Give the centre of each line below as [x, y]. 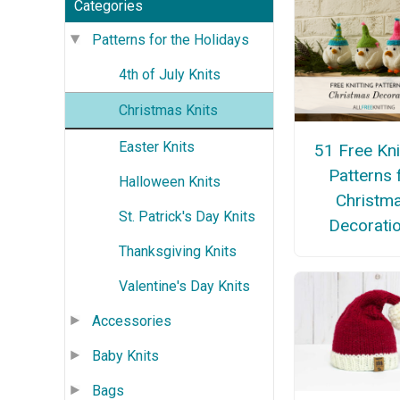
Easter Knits [157, 146]
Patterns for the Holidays [171, 39]
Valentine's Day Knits [184, 286]
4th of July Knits [170, 74]
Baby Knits [125, 355]
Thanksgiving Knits [178, 251]
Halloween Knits [170, 181]
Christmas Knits [168, 110]
